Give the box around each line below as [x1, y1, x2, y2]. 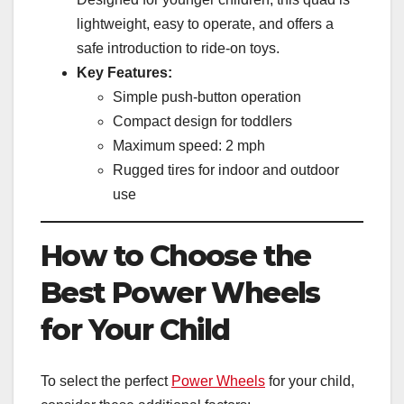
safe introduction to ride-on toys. [77, 41, 280, 57]
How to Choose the [41, 238, 311, 274]
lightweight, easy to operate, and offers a [77, 16, 334, 32]
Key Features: [77, 65, 172, 81]
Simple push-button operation [113, 89, 301, 106]
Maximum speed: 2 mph [113, 138, 265, 154]
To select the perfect [41, 372, 171, 389]
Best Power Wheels [41, 275, 320, 311]
